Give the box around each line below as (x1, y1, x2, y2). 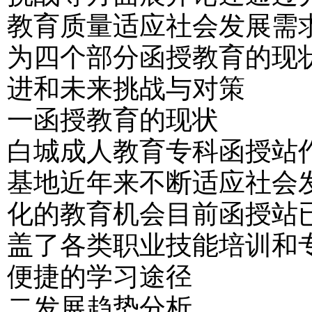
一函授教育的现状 (7, 105, 219, 134)
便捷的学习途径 (7, 262, 192, 291)
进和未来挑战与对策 (7, 74, 245, 103)
